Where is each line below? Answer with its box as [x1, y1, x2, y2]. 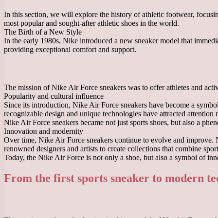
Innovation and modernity [4, 127, 83, 136]
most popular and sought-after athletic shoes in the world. [4, 19, 179, 28]
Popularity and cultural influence [4, 92, 104, 101]
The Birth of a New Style [4, 28, 82, 36]
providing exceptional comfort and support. [4, 45, 136, 54]
